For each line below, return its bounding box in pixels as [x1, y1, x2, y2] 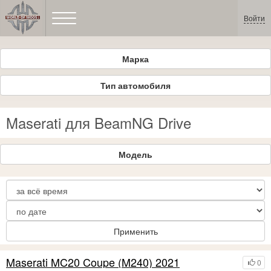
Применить [113, 225, 158, 237]
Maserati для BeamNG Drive [6, 112, 191, 133]
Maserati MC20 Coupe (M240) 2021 [6, 254, 180, 270]
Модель [119, 148, 152, 160]
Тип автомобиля [100, 79, 171, 91]
